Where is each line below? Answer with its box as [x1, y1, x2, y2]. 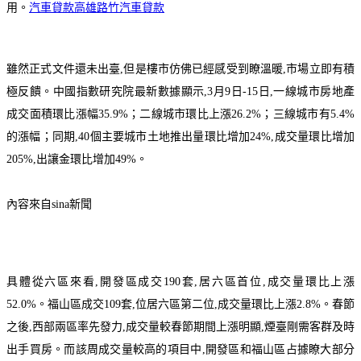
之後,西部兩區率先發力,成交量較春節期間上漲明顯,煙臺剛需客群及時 [6, 320, 355, 333]
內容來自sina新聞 [6, 197, 92, 210]
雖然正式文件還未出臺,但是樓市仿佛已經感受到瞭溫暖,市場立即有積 [6, 62, 355, 75]
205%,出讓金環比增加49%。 [6, 152, 147, 165]
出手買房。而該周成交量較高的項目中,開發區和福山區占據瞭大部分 [6, 342, 355, 355]
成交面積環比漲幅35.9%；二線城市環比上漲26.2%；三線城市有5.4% [6, 107, 355, 120]
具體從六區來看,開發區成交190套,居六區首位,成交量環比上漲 [6, 275, 355, 288]
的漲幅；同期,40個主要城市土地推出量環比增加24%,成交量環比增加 [6, 130, 355, 143]
